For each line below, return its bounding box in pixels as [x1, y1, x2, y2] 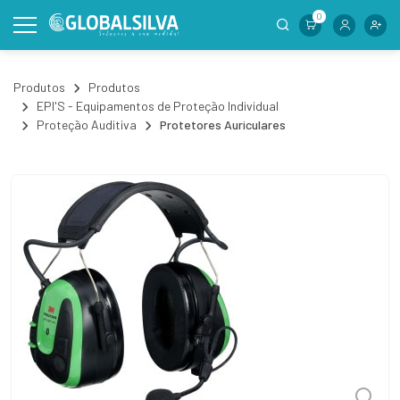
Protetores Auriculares [160, 117, 286, 132]
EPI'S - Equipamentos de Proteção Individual [37, 98, 279, 113]
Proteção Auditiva [37, 117, 137, 132]
